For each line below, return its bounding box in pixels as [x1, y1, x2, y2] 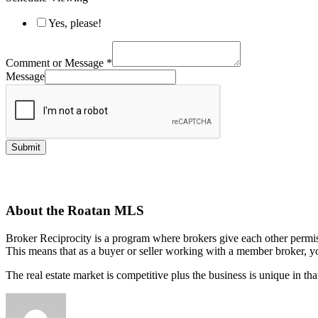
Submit [11, 141, 40, 153]
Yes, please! [48, 16, 102, 29]
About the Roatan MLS [6, 203, 144, 219]
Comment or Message [6, 56, 106, 69]
